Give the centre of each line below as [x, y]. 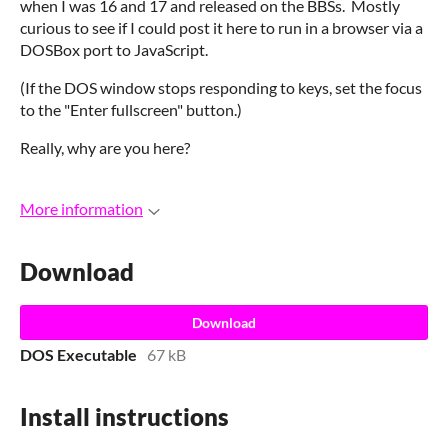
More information [81, 209]
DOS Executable [78, 354]
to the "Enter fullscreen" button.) [131, 110]
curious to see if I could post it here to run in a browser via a [221, 28]
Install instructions [124, 417]
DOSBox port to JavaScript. [114, 50]
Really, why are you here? [105, 148]
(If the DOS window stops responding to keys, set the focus [221, 88]
